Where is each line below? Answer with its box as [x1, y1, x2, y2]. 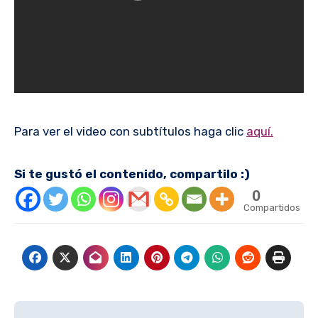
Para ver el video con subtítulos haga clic [14, 124, 246, 138]
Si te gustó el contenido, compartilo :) [14, 167, 250, 181]
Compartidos [243, 202, 300, 213]
